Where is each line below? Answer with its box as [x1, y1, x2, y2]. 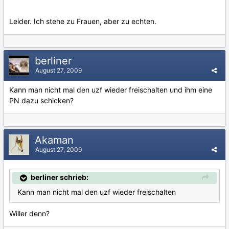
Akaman [35, 134, 77, 146]
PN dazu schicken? [9, 96, 74, 105]
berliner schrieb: [31, 173, 88, 181]
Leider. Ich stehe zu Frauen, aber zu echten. [9, 17, 156, 26]
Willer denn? [9, 209, 50, 218]
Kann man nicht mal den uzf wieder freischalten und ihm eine [9, 85, 212, 94]
